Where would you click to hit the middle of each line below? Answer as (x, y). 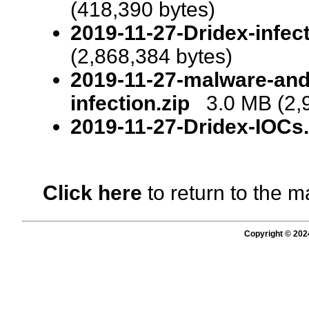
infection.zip (130, 103)
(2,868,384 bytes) (152, 56)
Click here (93, 192)
